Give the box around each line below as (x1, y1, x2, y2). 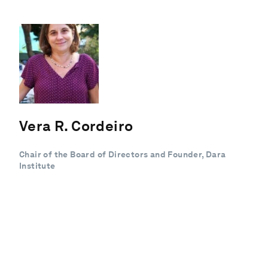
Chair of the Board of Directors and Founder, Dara (19, 149, 226, 159)
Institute (19, 160, 56, 170)
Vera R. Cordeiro (19, 117, 133, 135)
